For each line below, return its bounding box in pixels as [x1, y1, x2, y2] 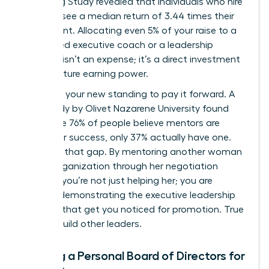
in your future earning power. [22, 69, 148, 79]
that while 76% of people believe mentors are [22, 118, 220, 128]
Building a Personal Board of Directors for [22, 250, 245, 262]
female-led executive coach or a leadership [22, 40, 213, 50]
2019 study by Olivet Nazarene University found [22, 104, 229, 114]
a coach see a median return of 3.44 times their [22, 11, 234, 22]
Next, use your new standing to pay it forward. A [22, 89, 235, 100]
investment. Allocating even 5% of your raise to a [22, 26, 237, 36]
